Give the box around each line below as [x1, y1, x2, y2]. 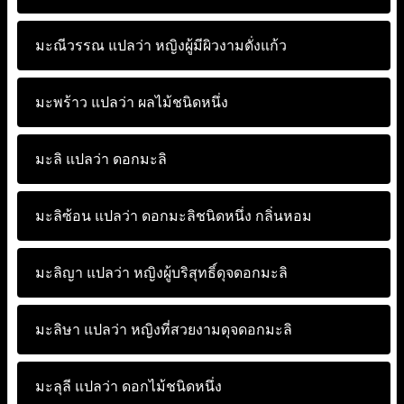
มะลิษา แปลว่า [35, 322, 127, 337]
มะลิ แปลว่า [35, 151, 109, 167]
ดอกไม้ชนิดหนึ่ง [118, 379, 222, 394]
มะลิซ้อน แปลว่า [35, 208, 138, 224]
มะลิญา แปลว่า [35, 265, 130, 280]
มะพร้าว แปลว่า [35, 95, 134, 110]
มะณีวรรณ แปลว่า [35, 38, 151, 53]
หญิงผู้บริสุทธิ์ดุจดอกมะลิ [130, 265, 288, 280]
